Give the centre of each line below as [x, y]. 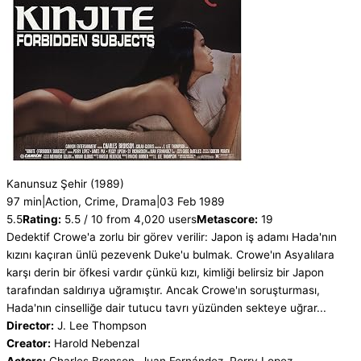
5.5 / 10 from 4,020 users [129, 220]
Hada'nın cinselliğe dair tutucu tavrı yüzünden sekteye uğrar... [166, 308]
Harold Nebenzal [97, 344]
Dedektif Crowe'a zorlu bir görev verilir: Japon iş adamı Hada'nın [172, 237]
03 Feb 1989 [192, 202]
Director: [30, 326]
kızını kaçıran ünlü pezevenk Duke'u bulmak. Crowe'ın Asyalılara [170, 255]
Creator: [29, 344]
